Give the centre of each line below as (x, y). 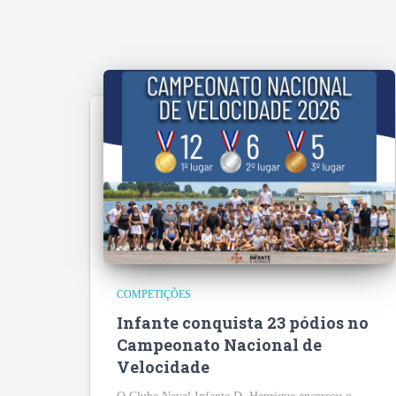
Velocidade (163, 367)
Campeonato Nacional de (219, 345)
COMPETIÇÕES (154, 295)
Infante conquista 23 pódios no (243, 323)
